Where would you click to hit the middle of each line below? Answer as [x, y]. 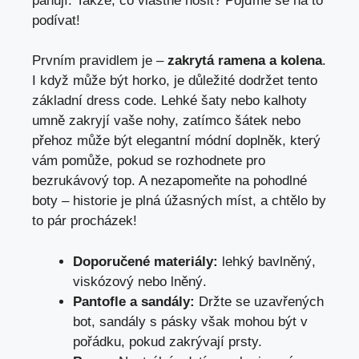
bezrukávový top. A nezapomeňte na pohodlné [169, 181]
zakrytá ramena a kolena [245, 61]
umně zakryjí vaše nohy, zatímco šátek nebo [166, 121]
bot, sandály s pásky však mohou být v [190, 321]
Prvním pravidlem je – [100, 61]
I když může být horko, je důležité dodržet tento [175, 81]
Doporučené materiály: [145, 261]
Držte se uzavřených [259, 301]
